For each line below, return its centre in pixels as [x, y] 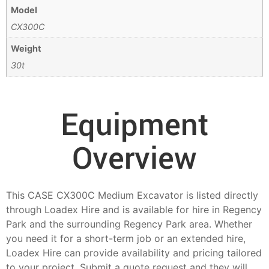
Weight [26, 49]
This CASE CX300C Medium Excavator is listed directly [132, 195]
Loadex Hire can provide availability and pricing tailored [134, 253]
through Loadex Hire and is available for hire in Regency [134, 210]
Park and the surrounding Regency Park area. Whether [129, 224]
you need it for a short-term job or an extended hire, [126, 239]
